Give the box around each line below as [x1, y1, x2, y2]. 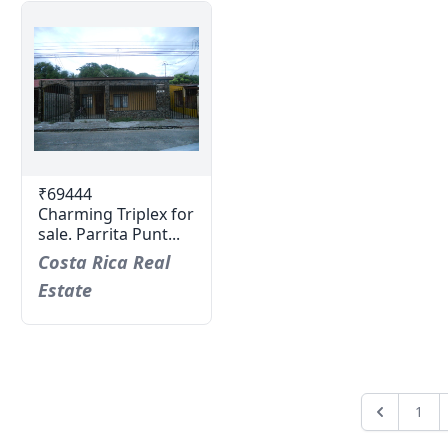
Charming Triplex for [37, 203, 194, 225]
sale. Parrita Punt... [37, 223, 180, 245]
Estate [37, 278, 92, 302]
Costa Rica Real [37, 250, 170, 274]
